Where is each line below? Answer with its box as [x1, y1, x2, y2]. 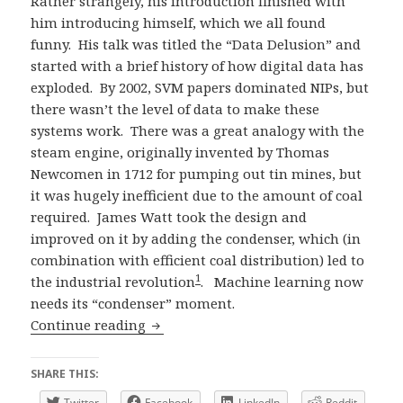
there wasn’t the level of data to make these [31, 100, 320, 119]
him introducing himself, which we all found [31, 13, 327, 32]
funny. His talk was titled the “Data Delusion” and [31, 35, 362, 54]
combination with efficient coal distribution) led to [31, 251, 365, 270]
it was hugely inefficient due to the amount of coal [31, 186, 363, 205]
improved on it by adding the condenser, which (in [31, 229, 362, 248]
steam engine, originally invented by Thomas [31, 143, 330, 162]
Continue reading [31, 316, 150, 335]
